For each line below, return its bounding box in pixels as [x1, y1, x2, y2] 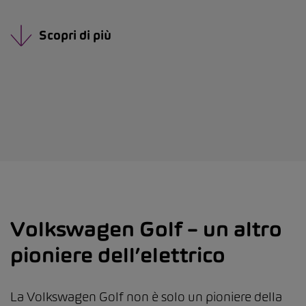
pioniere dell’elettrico [10, 242, 225, 267]
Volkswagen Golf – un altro [10, 217, 282, 241]
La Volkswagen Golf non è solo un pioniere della [10, 289, 282, 305]
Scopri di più [39, 27, 111, 43]
